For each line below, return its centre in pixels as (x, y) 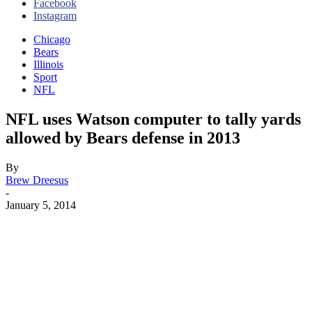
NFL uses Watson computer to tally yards (153, 119)
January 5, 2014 (41, 205)
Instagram (55, 16)
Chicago (52, 39)
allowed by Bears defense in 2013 (123, 138)
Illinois (48, 64)
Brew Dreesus (37, 180)
